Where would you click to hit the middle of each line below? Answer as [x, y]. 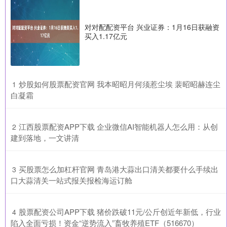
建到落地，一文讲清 [45, 137]
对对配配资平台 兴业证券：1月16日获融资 [152, 27]
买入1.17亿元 [106, 36]
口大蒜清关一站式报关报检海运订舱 [71, 180]
